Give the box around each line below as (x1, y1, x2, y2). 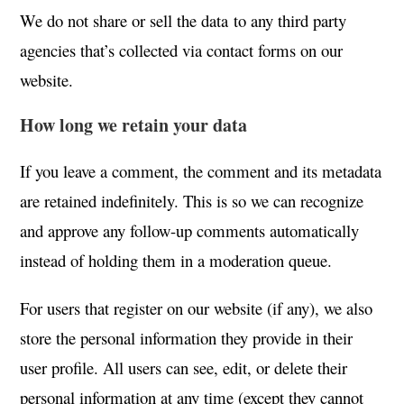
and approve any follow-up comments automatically (20, 219, 360, 242)
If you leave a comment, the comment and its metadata (20, 160, 382, 182)
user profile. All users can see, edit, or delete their (20, 356, 348, 379)
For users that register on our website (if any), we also (20, 297, 373, 319)
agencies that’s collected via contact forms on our (20, 39, 344, 61)
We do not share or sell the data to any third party (20, 9, 347, 32)
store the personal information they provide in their (20, 326, 353, 349)
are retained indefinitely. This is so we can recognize (20, 189, 364, 212)
